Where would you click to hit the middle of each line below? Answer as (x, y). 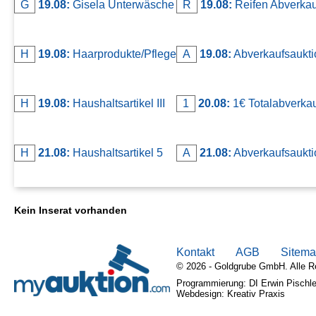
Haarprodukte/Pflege (123, 54)
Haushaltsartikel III (117, 103)
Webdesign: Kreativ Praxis (231, 293)
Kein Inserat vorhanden (71, 210)
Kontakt (195, 252)
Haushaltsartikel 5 (116, 152)
